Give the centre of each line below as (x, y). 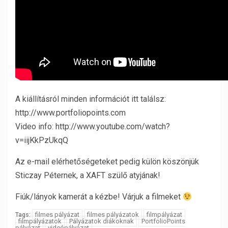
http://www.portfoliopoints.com (70, 113)
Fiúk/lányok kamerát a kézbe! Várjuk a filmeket (99, 197)
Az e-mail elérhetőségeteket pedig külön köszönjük (107, 162)
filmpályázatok (40, 221)
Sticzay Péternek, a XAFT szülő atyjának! (88, 175)
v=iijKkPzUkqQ (42, 140)
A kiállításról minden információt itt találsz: (91, 99)
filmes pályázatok (113, 215)
